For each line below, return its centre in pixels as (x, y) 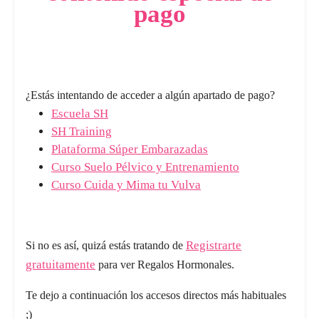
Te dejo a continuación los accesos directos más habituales (156, 295)
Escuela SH (80, 114)
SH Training (82, 131)
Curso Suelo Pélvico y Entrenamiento (145, 167)
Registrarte (214, 245)
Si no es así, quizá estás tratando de (106, 245)
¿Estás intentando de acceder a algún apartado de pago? (150, 95)
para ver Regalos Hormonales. (165, 265)
